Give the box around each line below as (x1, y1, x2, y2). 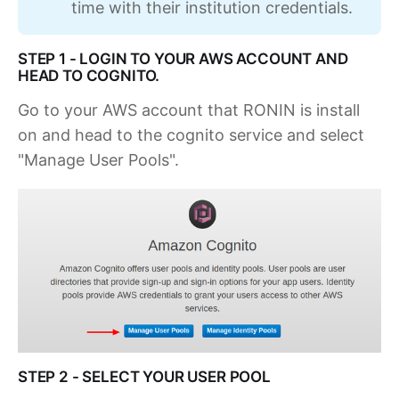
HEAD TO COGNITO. (18, 67, 160, 85)
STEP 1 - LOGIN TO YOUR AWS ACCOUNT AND (18, 50, 348, 69)
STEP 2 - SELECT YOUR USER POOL (18, 367, 271, 386)
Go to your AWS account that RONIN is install (18, 101, 360, 120)
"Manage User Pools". (18, 151, 179, 170)
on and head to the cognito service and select (18, 126, 364, 145)
